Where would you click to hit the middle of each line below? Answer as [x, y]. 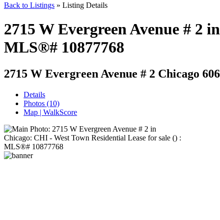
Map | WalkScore [50, 112]
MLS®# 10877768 [64, 47]
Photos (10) [41, 103]
